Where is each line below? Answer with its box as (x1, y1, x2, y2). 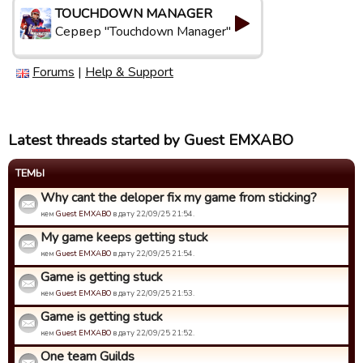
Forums (32, 63, 75, 81)
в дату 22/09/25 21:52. (111, 327, 194, 338)
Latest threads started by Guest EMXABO (8, 130, 293, 151)
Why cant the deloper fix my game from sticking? (41, 189, 317, 207)
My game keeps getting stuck (41, 228, 208, 246)
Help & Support (85, 63, 173, 81)
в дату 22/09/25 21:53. (111, 288, 194, 298)
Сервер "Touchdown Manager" (55, 23, 231, 41)
